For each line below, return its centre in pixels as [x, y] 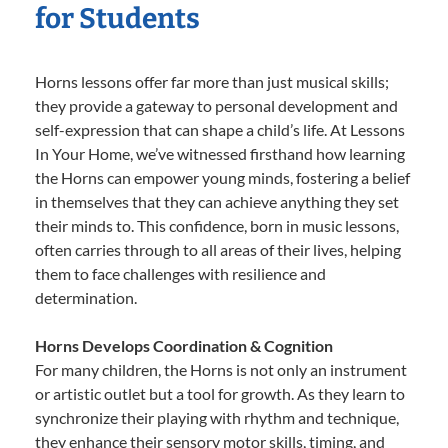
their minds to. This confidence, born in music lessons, [217, 226]
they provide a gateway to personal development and [216, 106]
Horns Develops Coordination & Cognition [184, 346]
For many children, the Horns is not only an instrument [221, 370]
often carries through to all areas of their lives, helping [218, 250]
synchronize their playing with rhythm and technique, [217, 418]
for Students [117, 19]
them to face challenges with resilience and [180, 274]
